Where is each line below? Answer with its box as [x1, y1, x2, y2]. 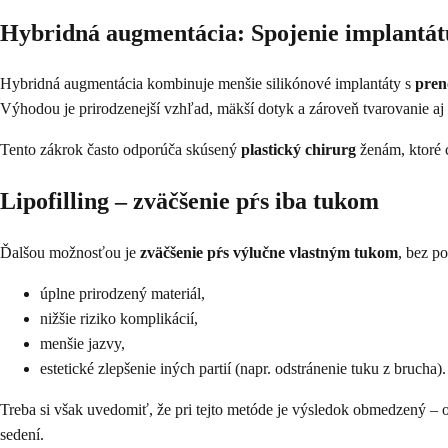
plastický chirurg [241, 141, 356, 159]
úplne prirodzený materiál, [40, 285, 205, 303]
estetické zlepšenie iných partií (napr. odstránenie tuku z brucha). [40, 360, 446, 378]
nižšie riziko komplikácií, [40, 310, 198, 328]
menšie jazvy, [40, 335, 125, 353]
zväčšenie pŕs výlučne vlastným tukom [140, 244, 398, 262]
